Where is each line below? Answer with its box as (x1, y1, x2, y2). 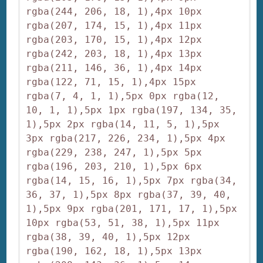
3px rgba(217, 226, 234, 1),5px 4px (26, 133, 226, 144)
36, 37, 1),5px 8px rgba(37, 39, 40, (26, 189, 232, 201)
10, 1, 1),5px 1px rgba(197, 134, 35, (26, 104, 238, 116)
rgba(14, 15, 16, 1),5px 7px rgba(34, (26, 175, 238, 187)
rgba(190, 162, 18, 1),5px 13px (26, 245, 203, 257)
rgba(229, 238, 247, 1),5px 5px (26, 147, 203, 159)
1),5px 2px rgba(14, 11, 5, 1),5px (26, 119, 220, 130)
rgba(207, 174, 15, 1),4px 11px (26, 20, 203, 32)
